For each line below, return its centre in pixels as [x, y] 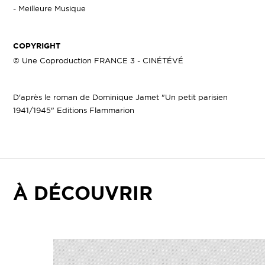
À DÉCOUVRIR [83, 193]
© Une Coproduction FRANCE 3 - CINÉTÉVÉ [98, 60]
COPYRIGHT [37, 46]
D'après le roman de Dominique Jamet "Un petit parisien [121, 97]
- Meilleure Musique [50, 8]
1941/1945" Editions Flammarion [74, 110]
